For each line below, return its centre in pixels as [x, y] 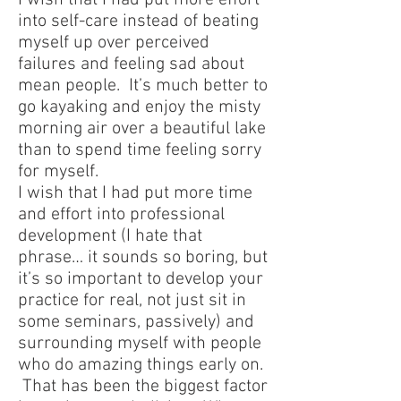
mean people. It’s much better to [143, 86]
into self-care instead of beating [138, 21]
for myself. [58, 172]
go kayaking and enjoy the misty [139, 107]
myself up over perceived [114, 43]
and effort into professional [121, 215]
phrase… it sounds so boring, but [143, 258]
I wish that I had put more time [135, 193]
